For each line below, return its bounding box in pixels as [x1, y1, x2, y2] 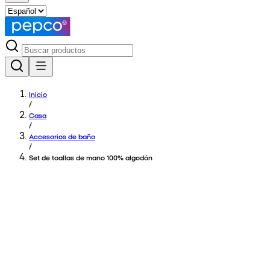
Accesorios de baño [29, 131, 95, 141]
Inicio [29, 89, 47, 99]
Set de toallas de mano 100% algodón [29, 152, 152, 162]
